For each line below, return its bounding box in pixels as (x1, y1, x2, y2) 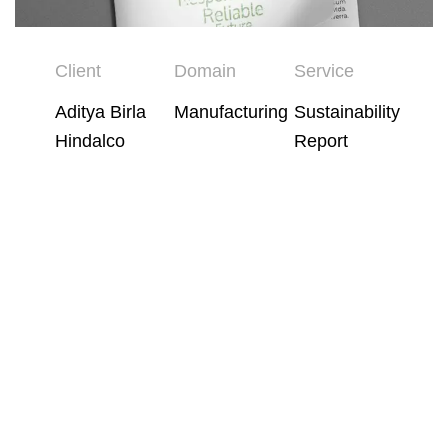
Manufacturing (174, 101, 289, 122)
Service (293, 61, 354, 82)
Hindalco (55, 130, 125, 151)
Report (293, 130, 348, 151)
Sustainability (293, 101, 400, 122)
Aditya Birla (55, 101, 146, 122)
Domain (174, 61, 237, 82)
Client (55, 61, 101, 82)
